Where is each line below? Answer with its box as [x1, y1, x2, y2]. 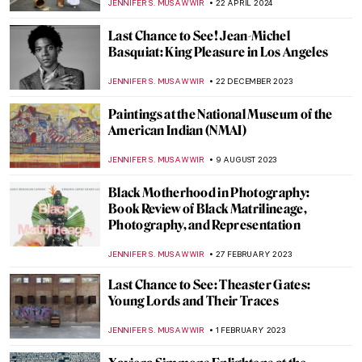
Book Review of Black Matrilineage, [108, 201, 307, 217]
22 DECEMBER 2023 [215, 76, 293, 86]
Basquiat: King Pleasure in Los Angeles [108, 44, 329, 60]
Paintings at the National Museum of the [108, 107, 333, 122]
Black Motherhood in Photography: [108, 185, 310, 200]
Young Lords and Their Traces [108, 293, 279, 309]
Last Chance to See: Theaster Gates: [108, 277, 311, 293]
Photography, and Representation [108, 217, 301, 233]
